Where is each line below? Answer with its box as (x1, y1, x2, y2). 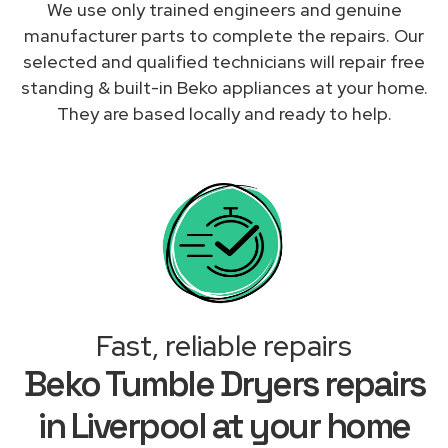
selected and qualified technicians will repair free (23, 49, 425, 73)
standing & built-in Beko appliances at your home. (20, 75, 428, 99)
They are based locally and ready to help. (56, 101, 392, 125)
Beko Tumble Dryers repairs (23, 361, 425, 406)
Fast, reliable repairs (96, 326, 352, 365)
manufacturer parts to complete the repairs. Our (24, 23, 424, 47)
